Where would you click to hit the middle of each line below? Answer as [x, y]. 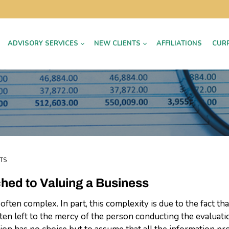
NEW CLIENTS [117, 44]
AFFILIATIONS [179, 44]
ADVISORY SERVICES [43, 44]
